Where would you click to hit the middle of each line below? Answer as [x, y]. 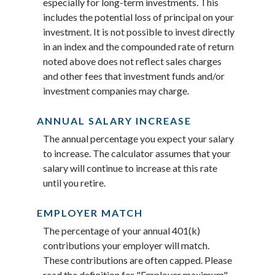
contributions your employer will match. [126, 245]
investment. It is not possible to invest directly [139, 31]
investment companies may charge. [116, 90]
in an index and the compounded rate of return [138, 46]
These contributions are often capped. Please [137, 260]
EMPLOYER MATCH [90, 213]
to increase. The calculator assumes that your [137, 153]
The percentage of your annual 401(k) [122, 230]
